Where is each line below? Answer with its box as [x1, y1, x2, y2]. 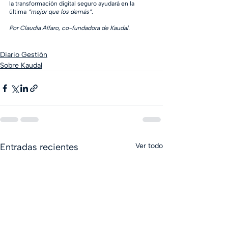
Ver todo [135, 141, 163, 150]
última [9, 8, 28, 15]
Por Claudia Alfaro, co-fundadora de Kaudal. [9, 24, 130, 32]
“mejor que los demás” [28, 8, 92, 15]
